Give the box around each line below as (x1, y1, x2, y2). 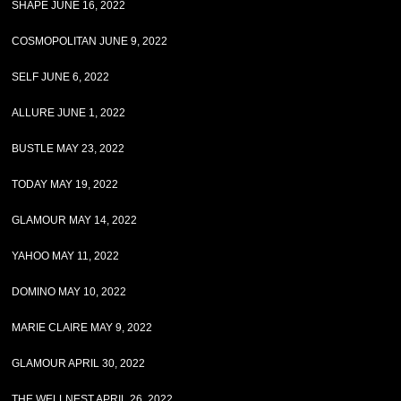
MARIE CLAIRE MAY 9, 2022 (12, 321, 153, 334)
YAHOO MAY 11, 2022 (12, 250, 120, 262)
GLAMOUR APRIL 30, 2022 (12, 357, 146, 370)
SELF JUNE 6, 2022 (12, 71, 110, 83)
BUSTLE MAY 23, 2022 (12, 142, 125, 155)
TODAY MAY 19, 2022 (12, 178, 119, 191)
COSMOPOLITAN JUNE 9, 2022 (12, 35, 168, 47)
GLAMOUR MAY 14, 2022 (12, 214, 138, 226)
